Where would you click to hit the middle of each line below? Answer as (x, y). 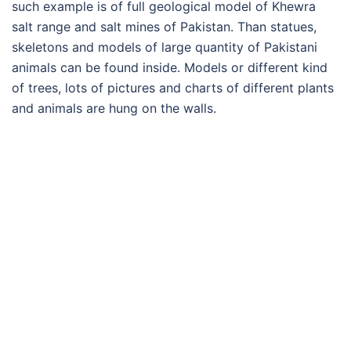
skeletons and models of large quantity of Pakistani (165, 47)
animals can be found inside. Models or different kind (170, 68)
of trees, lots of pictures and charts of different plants (173, 88)
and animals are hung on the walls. (114, 109)
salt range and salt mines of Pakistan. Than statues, (164, 27)
